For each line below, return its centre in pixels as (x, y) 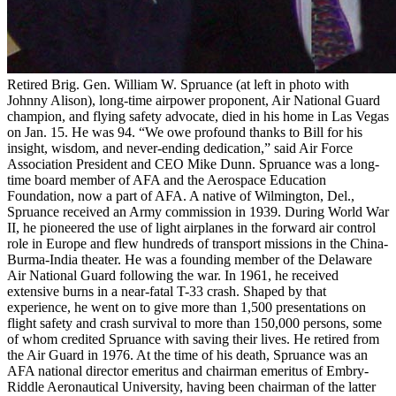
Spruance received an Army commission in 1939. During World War (198, 211)
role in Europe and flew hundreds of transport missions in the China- (198, 243)
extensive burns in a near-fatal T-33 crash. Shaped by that (167, 291)
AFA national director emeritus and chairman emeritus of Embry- (188, 370)
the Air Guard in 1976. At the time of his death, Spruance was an (187, 354)
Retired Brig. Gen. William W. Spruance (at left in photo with (178, 84)
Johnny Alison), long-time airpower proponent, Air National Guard (194, 100)
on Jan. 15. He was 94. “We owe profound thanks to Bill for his (185, 132)
